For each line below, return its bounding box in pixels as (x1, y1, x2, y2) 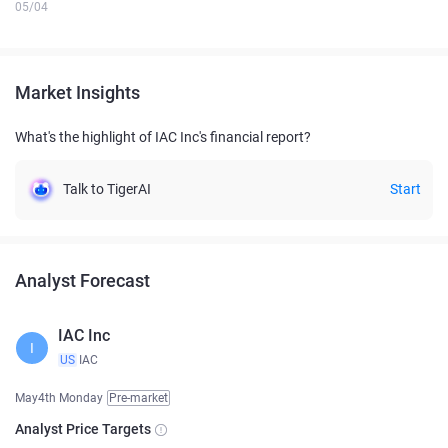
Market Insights (15, 81, 140, 103)
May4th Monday (15, 390, 103, 405)
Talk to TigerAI (63, 180, 151, 197)
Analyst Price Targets (15, 420, 151, 437)
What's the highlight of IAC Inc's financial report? (15, 128, 311, 145)
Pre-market (109, 390, 168, 405)
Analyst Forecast (15, 269, 150, 291)
